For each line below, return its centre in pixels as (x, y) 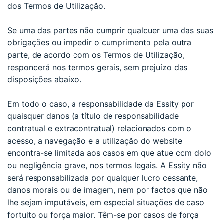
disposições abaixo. (44, 79)
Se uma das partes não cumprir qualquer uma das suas (110, 30)
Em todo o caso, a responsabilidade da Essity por (101, 103)
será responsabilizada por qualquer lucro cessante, (103, 177)
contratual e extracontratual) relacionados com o (99, 128)
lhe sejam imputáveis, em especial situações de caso (106, 202)
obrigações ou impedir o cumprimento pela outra (99, 42)
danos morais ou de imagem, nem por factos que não (108, 190)
